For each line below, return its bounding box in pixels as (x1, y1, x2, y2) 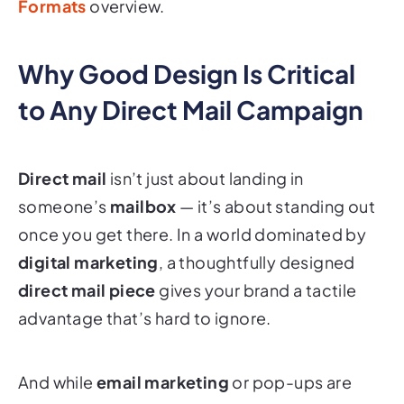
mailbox (110, 171, 177, 193)
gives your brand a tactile (155, 255, 357, 277)
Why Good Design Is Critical (18, 33, 355, 66)
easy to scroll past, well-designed (18, 375, 289, 397)
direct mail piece (18, 255, 156, 277)
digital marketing (18, 227, 159, 249)
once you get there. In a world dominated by (18, 199, 367, 221)
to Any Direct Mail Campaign (18, 69, 363, 102)
